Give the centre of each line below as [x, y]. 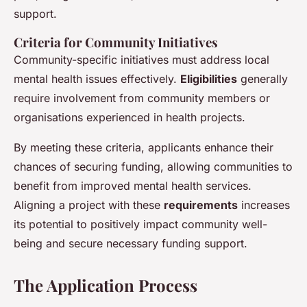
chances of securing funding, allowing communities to [153, 167]
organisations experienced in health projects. [130, 118]
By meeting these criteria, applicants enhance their [144, 148]
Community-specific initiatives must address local [142, 60]
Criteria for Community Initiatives [116, 42]
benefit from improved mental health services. [133, 186]
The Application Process [106, 285]
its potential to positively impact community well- [140, 224]
